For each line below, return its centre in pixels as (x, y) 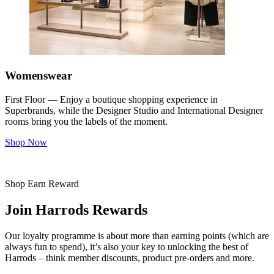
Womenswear (39, 76)
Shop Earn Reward (42, 183)
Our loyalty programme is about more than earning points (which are (137, 235)
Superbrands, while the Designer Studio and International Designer (134, 110)
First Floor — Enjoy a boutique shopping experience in (111, 99)
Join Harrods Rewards (76, 209)
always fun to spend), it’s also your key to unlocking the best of (127, 246)
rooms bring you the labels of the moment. (86, 121)
